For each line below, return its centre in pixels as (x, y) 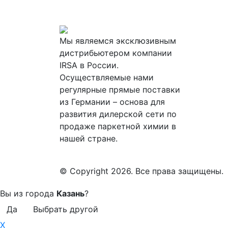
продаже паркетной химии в (118, 126)
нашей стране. (89, 139)
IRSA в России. (89, 65)
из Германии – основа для (112, 102)
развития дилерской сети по (118, 114)
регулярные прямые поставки (120, 90)
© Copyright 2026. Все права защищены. (141, 171)
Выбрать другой (66, 209)
